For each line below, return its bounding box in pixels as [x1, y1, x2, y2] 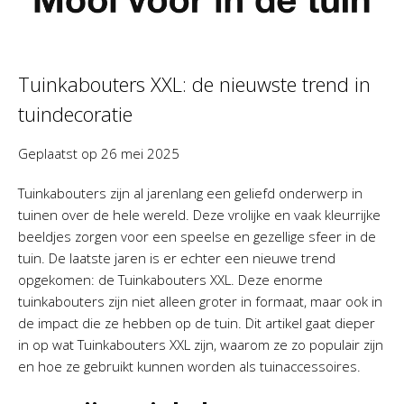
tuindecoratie [18, 99, 133, 127]
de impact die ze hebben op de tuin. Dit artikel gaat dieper [18, 313, 375, 332]
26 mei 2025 [101, 143, 179, 162]
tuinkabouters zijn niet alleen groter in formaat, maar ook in [18, 291, 382, 310]
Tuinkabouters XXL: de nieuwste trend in [18, 69, 371, 97]
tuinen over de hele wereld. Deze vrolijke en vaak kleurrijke [18, 205, 381, 224]
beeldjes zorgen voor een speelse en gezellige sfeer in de [18, 226, 376, 245]
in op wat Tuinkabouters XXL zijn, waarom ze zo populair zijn [18, 335, 383, 353]
